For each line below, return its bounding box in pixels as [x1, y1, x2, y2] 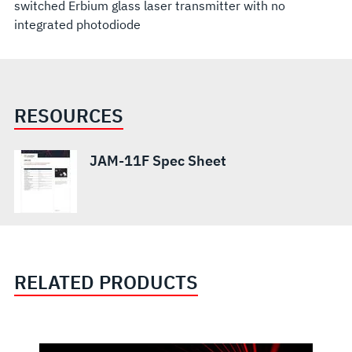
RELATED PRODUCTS [13, 269, 198, 295]
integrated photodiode [13, 16, 141, 32]
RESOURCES [13, 102, 123, 128]
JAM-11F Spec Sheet [89, 151, 226, 170]
